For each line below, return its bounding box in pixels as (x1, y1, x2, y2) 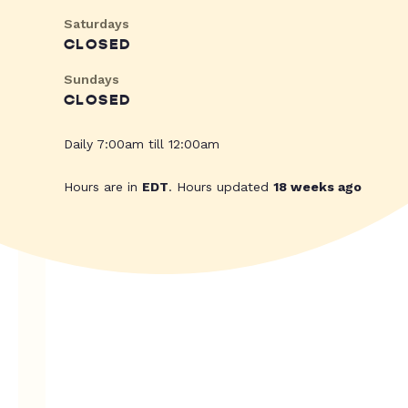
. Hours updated (168, 179, 273, 195)
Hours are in (64, 179, 142, 195)
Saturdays (64, 16, 129, 32)
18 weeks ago (273, 179, 362, 195)
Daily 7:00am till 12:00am (64, 137, 219, 152)
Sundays (64, 72, 119, 87)
